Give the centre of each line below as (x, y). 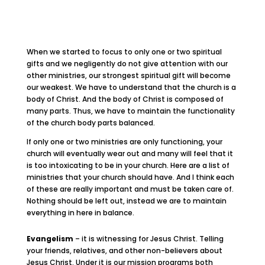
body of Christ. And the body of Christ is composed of (125, 99)
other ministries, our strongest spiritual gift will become (128, 75)
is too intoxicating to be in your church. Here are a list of (128, 165)
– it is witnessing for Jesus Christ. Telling (148, 239)
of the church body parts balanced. (91, 123)
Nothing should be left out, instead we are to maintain (126, 201)
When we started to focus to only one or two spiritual (124, 52)
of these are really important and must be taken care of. (130, 189)
